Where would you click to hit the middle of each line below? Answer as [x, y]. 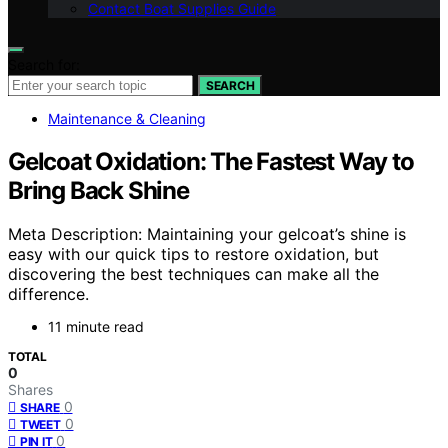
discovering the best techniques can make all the [193, 274]
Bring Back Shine [98, 190]
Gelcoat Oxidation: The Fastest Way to [211, 161]
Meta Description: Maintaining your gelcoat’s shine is [207, 234]
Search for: [44, 64]
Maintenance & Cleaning [127, 118]
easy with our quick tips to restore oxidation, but [193, 254]
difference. [48, 294]
